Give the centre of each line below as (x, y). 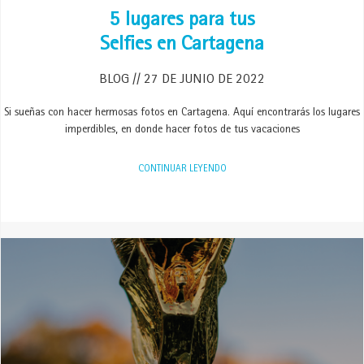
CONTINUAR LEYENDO (182, 170)
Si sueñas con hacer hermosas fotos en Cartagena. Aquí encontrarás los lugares (182, 113)
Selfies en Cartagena (182, 46)
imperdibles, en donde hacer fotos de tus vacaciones (182, 130)
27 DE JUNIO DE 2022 (203, 80)
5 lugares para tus (182, 22)
